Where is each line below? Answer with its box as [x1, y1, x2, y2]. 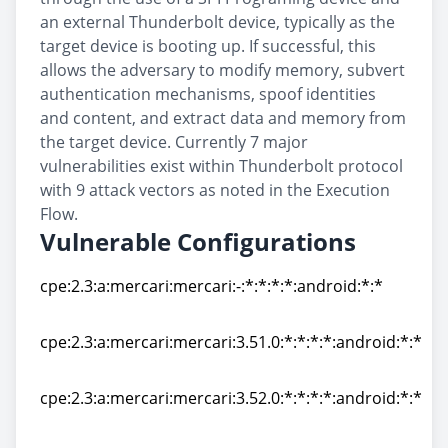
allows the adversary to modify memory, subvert [40, 59, 405, 81]
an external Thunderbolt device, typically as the [40, 11, 395, 33]
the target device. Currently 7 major [40, 131, 308, 153]
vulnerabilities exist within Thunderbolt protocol [40, 155, 403, 177]
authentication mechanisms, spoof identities [40, 83, 376, 105]
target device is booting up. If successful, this [40, 35, 376, 57]
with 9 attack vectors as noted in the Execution [40, 179, 390, 201]
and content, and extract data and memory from [40, 107, 406, 129]
